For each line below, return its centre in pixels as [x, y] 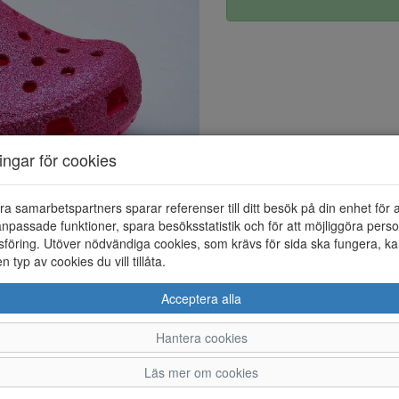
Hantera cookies [201, 337]
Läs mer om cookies [201, 372]
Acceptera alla [201, 298]
